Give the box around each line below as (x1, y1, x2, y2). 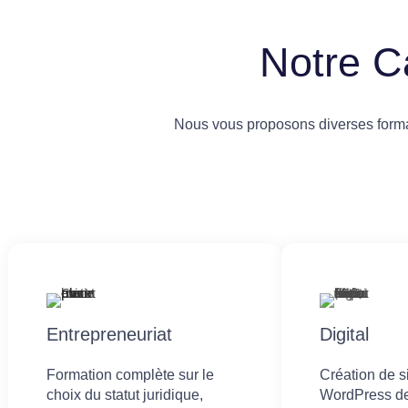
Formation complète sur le (46, 367, 214, 382)
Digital (320, 324, 369, 344)
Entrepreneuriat (46, 324, 172, 344)
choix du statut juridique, (46, 387, 203, 403)
